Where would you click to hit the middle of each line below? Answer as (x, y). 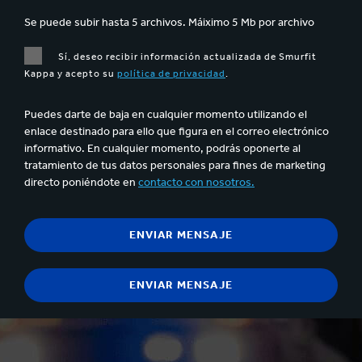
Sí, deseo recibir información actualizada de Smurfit (187, 57)
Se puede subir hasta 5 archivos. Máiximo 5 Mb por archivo (169, 23)
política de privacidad (171, 74)
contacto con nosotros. (196, 183)
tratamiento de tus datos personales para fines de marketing (175, 166)
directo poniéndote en (81, 183)
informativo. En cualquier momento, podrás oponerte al (162, 149)
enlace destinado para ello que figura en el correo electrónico (177, 132)
